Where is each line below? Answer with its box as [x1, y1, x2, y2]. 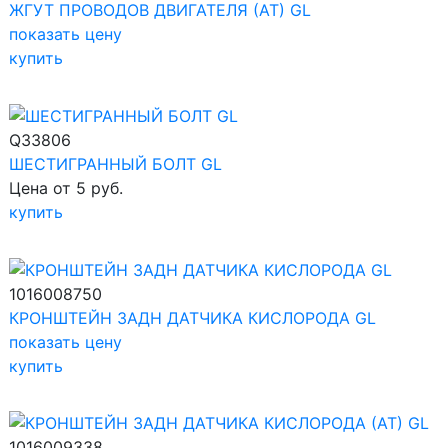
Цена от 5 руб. [9, 177, 123, 198]
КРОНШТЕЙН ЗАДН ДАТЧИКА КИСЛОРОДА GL [9, 307, 376, 328]
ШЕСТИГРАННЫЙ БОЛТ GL [9, 153, 222, 174]
